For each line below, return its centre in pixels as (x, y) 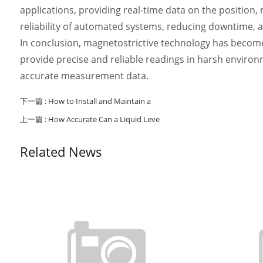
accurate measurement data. (84, 76)
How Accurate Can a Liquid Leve (104, 119)
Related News (61, 151)
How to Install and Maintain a (99, 101)
